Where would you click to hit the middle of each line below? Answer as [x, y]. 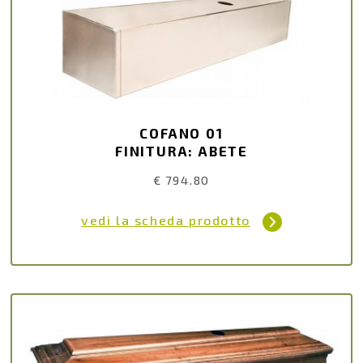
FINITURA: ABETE [181, 150]
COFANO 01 [181, 132]
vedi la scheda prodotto [166, 220]
